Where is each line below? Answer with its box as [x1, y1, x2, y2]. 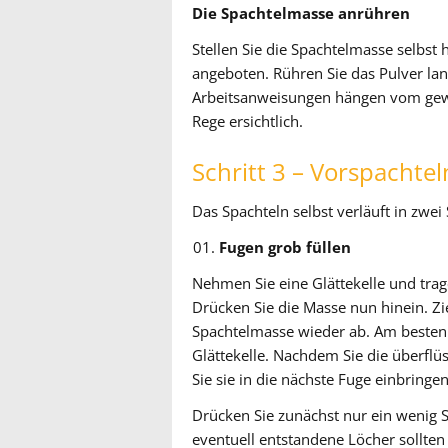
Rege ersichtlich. [192, 111, 303, 132]
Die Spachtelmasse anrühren [192, 3, 410, 24]
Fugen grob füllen [219, 237, 352, 258]
